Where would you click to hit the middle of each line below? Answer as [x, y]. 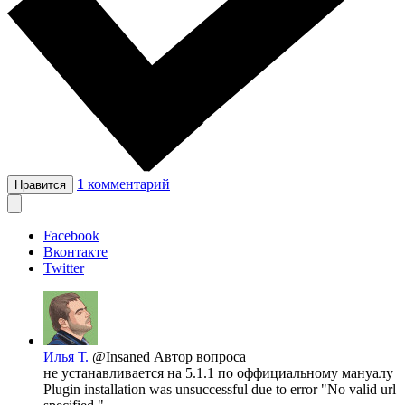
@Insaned [123, 357]
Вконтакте [75, 252]
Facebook [71, 236]
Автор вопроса [200, 357]
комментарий [129, 184]
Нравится [40, 185]
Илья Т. [66, 357]
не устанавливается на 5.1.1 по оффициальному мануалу [218, 373]
